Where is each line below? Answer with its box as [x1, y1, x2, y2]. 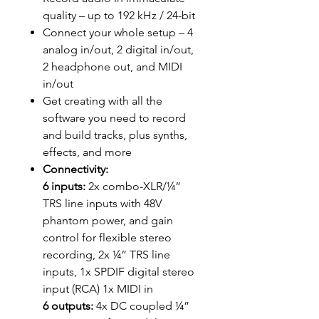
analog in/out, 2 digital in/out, [43, 43, 194, 56]
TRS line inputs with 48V [43, 197, 162, 210]
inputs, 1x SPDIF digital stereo [43, 265, 194, 278]
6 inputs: [43, 179, 85, 193]
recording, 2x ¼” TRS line [43, 248, 170, 261]
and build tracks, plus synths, [43, 128, 187, 142]
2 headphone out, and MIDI [43, 60, 182, 73]
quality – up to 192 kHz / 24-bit [43, 9, 195, 22]
